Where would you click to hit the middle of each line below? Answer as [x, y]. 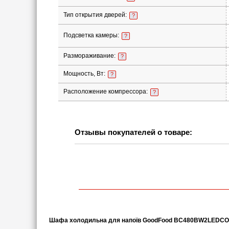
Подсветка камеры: [92, 35]
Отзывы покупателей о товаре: [133, 132]
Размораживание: [90, 56]
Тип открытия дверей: [96, 15]
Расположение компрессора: [106, 91]
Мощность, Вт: [85, 74]
